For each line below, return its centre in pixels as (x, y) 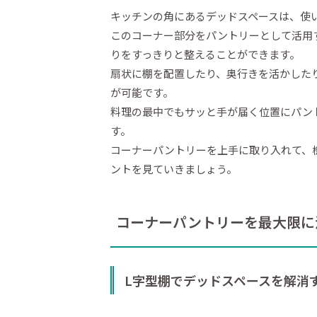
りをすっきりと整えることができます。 (205, 54)
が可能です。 (142, 92)
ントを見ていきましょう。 (174, 168)
